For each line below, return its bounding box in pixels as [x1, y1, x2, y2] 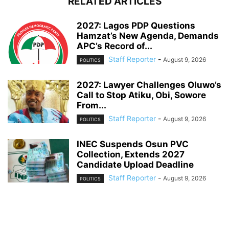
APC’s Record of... [77, 40, 152, 51]
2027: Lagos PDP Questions [77, 20, 195, 31]
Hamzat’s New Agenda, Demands [77, 30, 219, 41]
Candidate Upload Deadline [77, 159, 194, 170]
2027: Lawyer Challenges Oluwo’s [77, 80, 221, 90]
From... [77, 100, 106, 111]
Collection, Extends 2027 [77, 149, 185, 160]
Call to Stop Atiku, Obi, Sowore [77, 90, 206, 101]
